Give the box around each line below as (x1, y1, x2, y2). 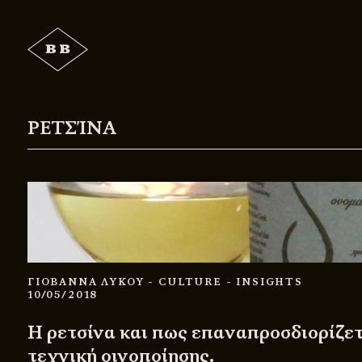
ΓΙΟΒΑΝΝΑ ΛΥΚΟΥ (27, 276, 149, 289)
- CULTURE (148, 276, 222, 289)
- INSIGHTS (225, 276, 303, 289)
